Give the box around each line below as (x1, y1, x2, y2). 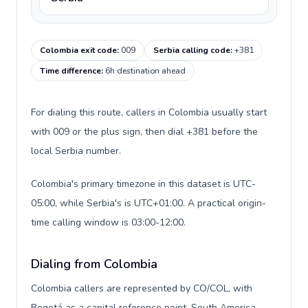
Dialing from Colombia (31, 256, 157, 272)
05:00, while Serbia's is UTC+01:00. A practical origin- (31, 197, 266, 210)
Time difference (40, 65, 101, 76)
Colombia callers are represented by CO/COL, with (31, 282, 252, 295)
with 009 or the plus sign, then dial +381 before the (31, 125, 258, 138)
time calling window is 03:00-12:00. (31, 216, 186, 229)
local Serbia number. (31, 144, 121, 157)
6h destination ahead (105, 65, 186, 76)
